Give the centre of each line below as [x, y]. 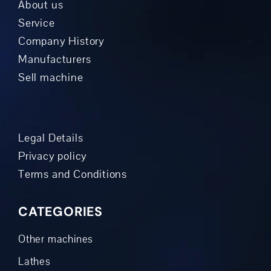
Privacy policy [53, 156]
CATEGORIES [60, 211]
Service [36, 23]
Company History [61, 41]
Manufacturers [54, 59]
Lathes [34, 261]
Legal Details [51, 138]
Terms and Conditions [72, 174]
